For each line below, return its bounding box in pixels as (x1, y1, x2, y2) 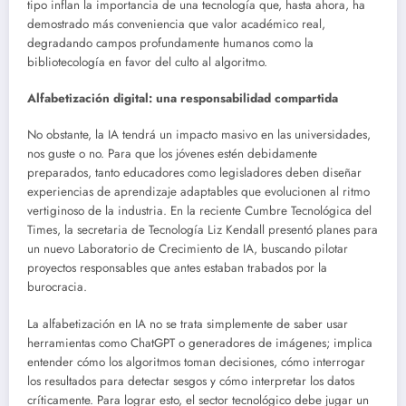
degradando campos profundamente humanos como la (27, 34, 314, 52)
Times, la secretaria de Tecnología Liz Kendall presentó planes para (27, 221, 378, 239)
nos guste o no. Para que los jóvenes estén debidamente (27, 145, 317, 163)
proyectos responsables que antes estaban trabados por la (27, 259, 327, 277)
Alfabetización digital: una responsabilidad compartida (27, 90, 338, 108)
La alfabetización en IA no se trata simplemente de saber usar (27, 314, 348, 333)
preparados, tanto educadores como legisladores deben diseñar (27, 164, 362, 182)
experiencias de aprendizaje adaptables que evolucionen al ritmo (27, 183, 370, 201)
